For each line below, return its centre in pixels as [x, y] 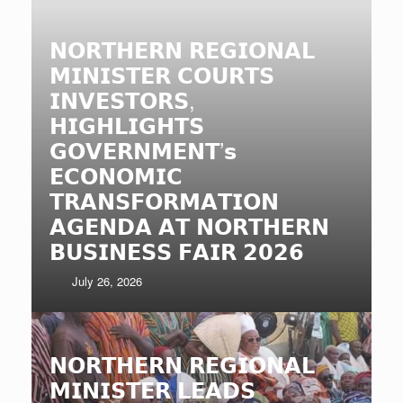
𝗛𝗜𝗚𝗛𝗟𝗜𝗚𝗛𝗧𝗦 [127, 125]
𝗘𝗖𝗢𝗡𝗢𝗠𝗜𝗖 [116, 175]
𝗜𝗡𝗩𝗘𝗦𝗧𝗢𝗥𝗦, [122, 100]
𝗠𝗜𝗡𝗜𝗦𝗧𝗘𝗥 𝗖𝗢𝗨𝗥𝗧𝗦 [162, 75]
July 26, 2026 [107, 282]
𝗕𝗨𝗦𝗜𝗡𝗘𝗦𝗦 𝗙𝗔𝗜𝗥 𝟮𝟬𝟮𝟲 [177, 251]
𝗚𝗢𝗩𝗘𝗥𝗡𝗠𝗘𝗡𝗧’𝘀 [143, 150]
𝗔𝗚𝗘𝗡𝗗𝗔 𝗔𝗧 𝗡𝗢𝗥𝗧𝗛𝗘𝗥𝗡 [189, 226]
